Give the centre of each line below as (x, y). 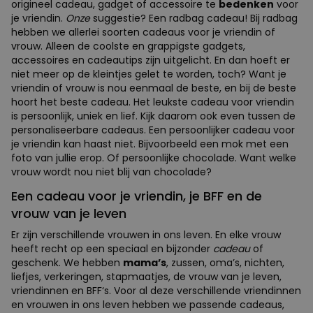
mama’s (145, 262)
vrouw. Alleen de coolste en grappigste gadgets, (128, 46)
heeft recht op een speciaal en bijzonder (112, 248)
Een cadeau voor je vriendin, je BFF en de (137, 196)
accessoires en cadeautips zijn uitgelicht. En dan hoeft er (151, 60)
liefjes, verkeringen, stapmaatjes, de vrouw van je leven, (146, 276)
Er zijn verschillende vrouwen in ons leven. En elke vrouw (146, 234)
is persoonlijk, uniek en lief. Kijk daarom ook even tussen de (153, 116)
